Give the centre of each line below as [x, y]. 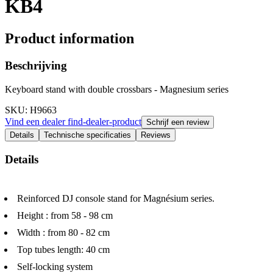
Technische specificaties [87, 135]
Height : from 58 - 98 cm [65, 216]
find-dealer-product [105, 121]
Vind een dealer [36, 121]
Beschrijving [36, 66]
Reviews [156, 135]
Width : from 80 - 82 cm [63, 233]
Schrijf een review [178, 122]
